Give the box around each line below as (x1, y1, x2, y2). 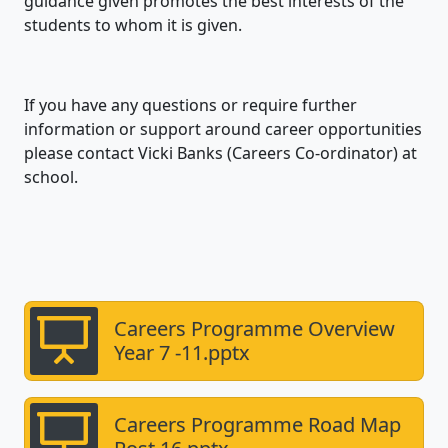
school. (24, 165, 82, 188)
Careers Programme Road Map (114, 410, 401, 438)
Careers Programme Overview (114, 314, 395, 342)
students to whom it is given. (24, 13, 242, 36)
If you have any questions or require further (24, 93, 357, 116)
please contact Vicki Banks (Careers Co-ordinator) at (24, 141, 417, 164)
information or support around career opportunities (24, 117, 422, 140)
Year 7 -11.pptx (114, 338, 250, 366)
